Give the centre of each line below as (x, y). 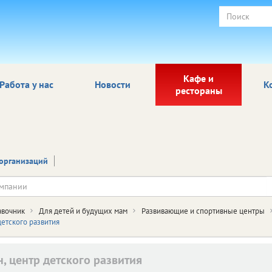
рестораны (199, 90)
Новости (112, 84)
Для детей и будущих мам (83, 211)
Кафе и (199, 78)
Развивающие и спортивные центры (203, 211)
